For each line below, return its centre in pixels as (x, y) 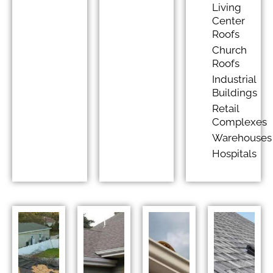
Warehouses (242, 138)
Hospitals (234, 154)
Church (229, 50)
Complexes (239, 122)
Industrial (234, 79)
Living (226, 7)
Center (228, 21)
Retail (225, 108)
